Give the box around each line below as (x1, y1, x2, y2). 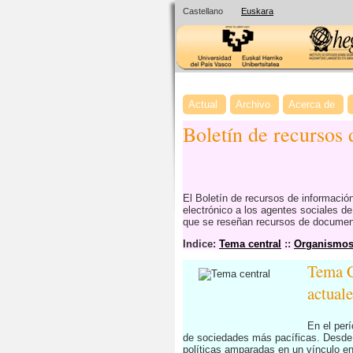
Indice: (183, 238, 219, 250)
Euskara (241, 6, 273, 16)
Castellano (183, 6, 223, 16)
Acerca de (288, 98, 335, 110)
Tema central (219, 238, 281, 250)
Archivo (236, 98, 270, 110)
